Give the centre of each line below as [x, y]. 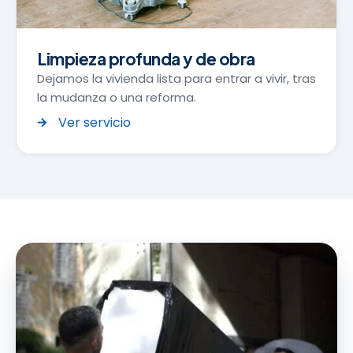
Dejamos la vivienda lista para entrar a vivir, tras [176, 78]
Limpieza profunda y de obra [146, 58]
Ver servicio [95, 122]
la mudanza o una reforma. [117, 97]
